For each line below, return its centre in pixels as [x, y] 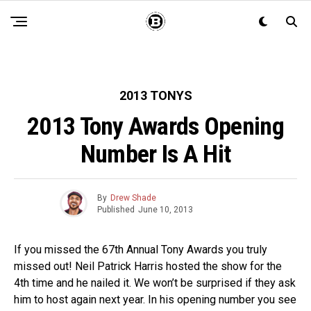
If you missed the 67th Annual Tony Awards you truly [141, 250]
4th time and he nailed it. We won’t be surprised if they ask [155, 283]
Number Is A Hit [155, 154]
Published [116, 209]
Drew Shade [133, 197]
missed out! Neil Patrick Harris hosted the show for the [148, 266]
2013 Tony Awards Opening [155, 126]
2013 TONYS [155, 95]
